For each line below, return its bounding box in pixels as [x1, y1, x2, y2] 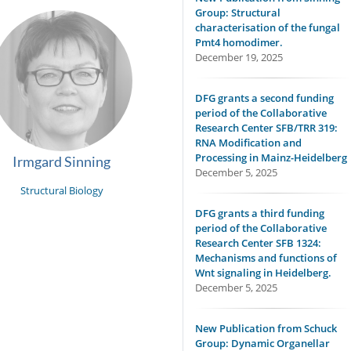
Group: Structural [195, 5, 280, 20]
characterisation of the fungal [195, 20, 340, 34]
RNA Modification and [195, 136, 302, 150]
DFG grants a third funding [195, 206, 324, 220]
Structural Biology [20, 183, 103, 197]
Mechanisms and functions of [195, 251, 337, 265]
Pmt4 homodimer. [195, 35, 283, 49]
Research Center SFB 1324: [195, 236, 321, 250]
